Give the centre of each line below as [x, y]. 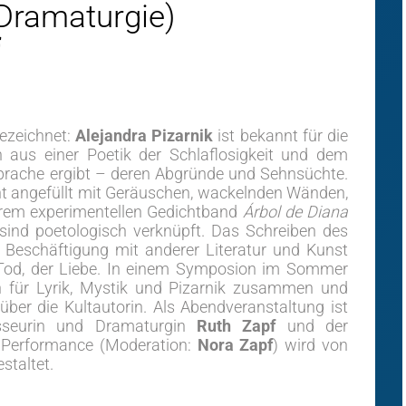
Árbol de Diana [295, 212]
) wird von [311, 345]
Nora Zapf [235, 345]
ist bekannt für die [280, 135]
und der [312, 326]
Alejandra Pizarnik [144, 135]
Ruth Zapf [237, 326]
